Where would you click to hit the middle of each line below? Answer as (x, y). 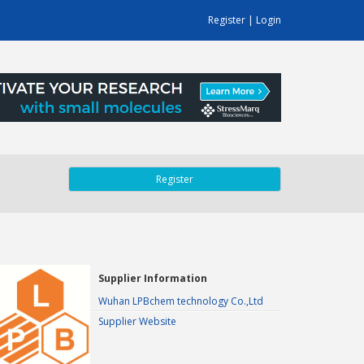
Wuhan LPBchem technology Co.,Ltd (181, 301)
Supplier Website (137, 321)
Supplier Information (153, 278)
